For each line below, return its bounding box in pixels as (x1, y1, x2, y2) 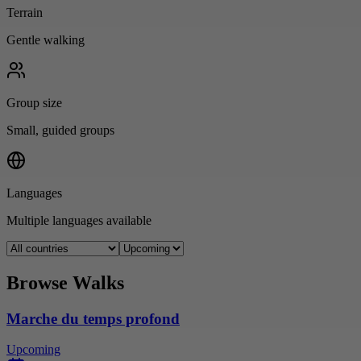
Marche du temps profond (6, 309, 180, 327)
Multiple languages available (6, 213, 151, 227)
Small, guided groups (6, 122, 114, 137)
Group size (6, 95, 62, 110)
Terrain (6, 5, 43, 19)
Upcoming (6, 342, 60, 357)
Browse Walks (6, 272, 124, 293)
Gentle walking (6, 32, 85, 47)
